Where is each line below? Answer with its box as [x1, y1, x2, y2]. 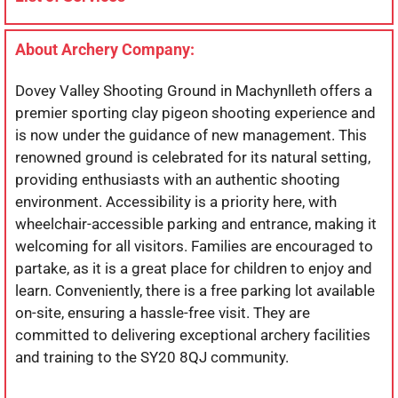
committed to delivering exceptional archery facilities [15, 325, 370, 344]
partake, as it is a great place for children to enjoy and [15, 259, 372, 277]
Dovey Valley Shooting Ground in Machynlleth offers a [15, 81, 372, 99]
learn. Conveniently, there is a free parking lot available [15, 281, 375, 299]
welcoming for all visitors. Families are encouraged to [15, 236, 373, 255]
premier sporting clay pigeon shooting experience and [15, 103, 376, 122]
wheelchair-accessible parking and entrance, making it [15, 214, 377, 233]
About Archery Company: [15, 39, 195, 59]
